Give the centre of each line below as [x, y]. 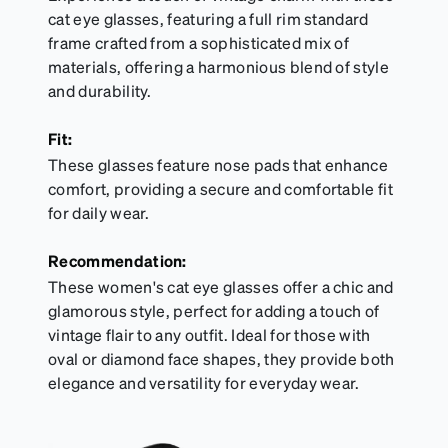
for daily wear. [99, 213]
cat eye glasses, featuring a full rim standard [208, 19]
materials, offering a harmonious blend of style [219, 67]
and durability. [100, 91]
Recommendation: [117, 261]
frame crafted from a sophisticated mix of [199, 43]
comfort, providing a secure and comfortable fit [221, 189]
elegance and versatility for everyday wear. [204, 383]
